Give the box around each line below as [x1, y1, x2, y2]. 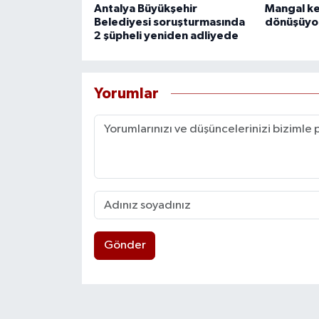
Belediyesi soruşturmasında [93, 16, 245, 28]
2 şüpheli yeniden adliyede [93, 29, 239, 41]
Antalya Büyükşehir [93, 2, 197, 14]
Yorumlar [93, 86, 159, 102]
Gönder [103, 239, 146, 252]
